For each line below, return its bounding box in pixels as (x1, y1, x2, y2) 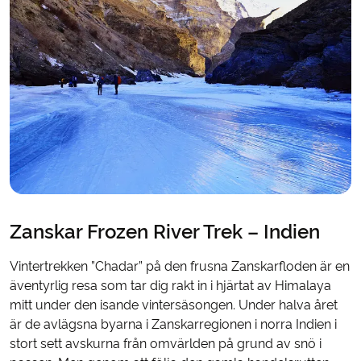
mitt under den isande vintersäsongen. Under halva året (10, 297, 338, 313)
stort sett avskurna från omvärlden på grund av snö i (10, 336, 322, 352)
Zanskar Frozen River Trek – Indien (10, 220, 320, 244)
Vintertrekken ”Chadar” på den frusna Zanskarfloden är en (10, 259, 350, 275)
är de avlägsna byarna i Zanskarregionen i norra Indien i (10, 317, 337, 333)
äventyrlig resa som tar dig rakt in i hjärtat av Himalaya (10, 278, 331, 294)
